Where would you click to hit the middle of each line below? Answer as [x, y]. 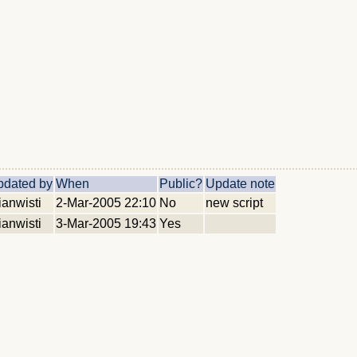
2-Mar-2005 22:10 [106, 203]
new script [234, 203]
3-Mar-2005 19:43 [106, 224]
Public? [181, 184]
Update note [240, 184]
